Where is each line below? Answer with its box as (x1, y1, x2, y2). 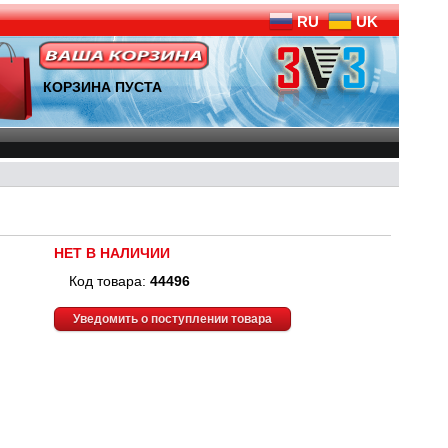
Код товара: (69, 273, 150, 289)
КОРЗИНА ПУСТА (43, 79, 162, 95)
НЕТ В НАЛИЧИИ (54, 245, 170, 261)
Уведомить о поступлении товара (73, 311, 272, 326)
